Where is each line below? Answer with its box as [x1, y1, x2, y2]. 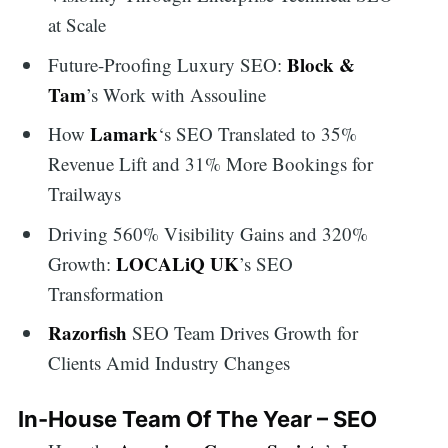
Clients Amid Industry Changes [48, 350, 291, 376]
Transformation [48, 280, 165, 306]
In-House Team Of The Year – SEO [17, 405, 377, 432]
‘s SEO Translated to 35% [158, 121, 358, 147]
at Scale [48, 12, 107, 38]
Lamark [90, 120, 159, 148]
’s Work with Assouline [86, 81, 267, 107]
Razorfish [48, 319, 128, 347]
